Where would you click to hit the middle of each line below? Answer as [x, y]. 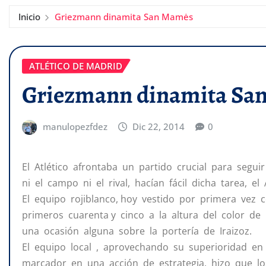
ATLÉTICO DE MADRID [76, 66]
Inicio [29, 17]
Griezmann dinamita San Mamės [123, 17]
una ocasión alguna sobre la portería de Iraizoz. [137, 231]
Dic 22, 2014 [159, 126]
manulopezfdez [75, 126]
